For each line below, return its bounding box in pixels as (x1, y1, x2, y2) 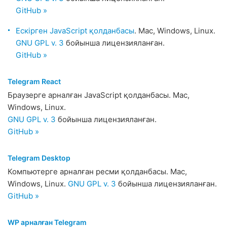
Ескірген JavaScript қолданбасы (16, 26, 134, 35)
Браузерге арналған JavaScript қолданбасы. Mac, (8, 90, 190, 100)
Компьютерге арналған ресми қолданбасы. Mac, (8, 167, 187, 176)
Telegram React (8, 77, 61, 86)
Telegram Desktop (8, 154, 70, 162)
